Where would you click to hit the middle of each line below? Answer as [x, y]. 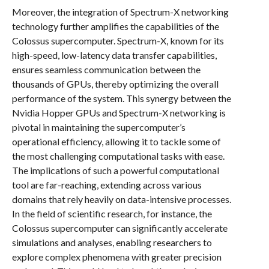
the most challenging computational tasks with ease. [118, 156]
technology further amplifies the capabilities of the [115, 26]
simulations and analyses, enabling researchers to [112, 242]
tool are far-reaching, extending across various [107, 185]
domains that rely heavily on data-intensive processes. [121, 199]
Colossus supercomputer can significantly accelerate [119, 228]
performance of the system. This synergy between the [121, 98]
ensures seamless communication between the [106, 69]
